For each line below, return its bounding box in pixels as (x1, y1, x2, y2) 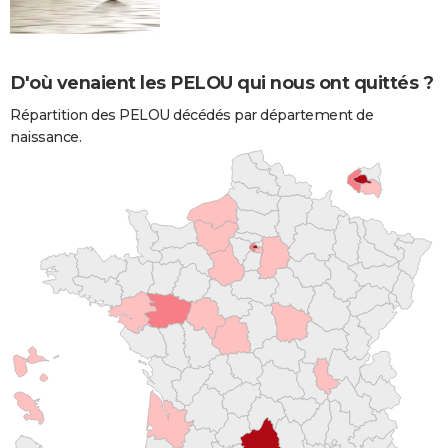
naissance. (10, 127, 81, 146)
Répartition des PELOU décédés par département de (10, 105, 373, 124)
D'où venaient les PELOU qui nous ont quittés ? (10, 71, 433, 94)
